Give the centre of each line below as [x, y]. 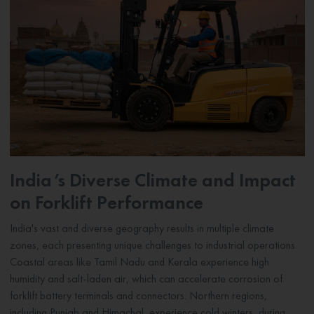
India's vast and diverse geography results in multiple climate [142, 228]
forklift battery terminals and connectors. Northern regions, [138, 296]
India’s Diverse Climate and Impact [152, 180]
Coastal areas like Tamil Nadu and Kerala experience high [139, 262]
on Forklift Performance [106, 203]
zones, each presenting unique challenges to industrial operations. [153, 245]
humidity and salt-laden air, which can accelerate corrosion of [146, 279]
